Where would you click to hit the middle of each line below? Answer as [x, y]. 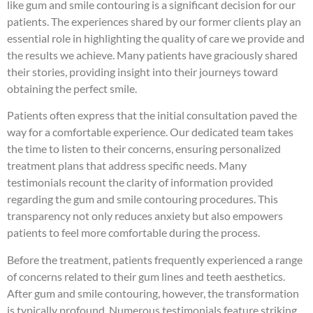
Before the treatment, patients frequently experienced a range [155, 259]
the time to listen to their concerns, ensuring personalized [144, 149]
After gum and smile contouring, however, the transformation [153, 293]
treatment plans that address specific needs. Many [127, 166]
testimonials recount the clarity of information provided [140, 182]
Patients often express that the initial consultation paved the [152, 115]
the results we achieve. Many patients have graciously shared [152, 54]
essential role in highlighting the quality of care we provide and [156, 38]
